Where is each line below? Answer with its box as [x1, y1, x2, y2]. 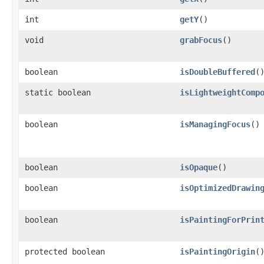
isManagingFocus [180, 119, 250, 129]
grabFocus [180, 35, 222, 45]
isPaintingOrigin [180, 246, 255, 256]
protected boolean [25, 246, 105, 256]
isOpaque [180, 162, 217, 172]
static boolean [25, 87, 91, 97]
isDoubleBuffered [180, 67, 255, 77]
